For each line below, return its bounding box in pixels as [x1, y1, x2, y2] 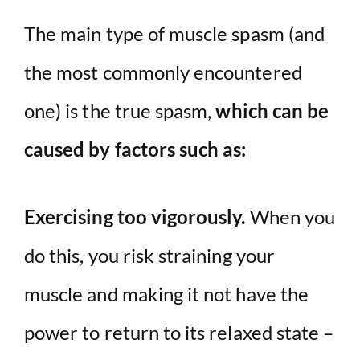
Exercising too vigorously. [24, 205, 246, 229]
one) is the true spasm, [24, 99, 212, 123]
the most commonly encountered [24, 60, 302, 84]
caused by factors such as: [24, 137, 247, 162]
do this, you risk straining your [24, 243, 275, 268]
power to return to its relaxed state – [24, 321, 334, 345]
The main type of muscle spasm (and [24, 22, 325, 46]
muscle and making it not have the [24, 282, 309, 306]
